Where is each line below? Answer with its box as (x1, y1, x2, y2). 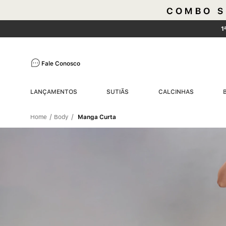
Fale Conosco (41, 60, 81, 67)
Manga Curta (78, 114, 116, 121)
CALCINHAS (158, 88, 194, 95)
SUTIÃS (106, 88, 129, 95)
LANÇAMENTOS (30, 88, 77, 95)
